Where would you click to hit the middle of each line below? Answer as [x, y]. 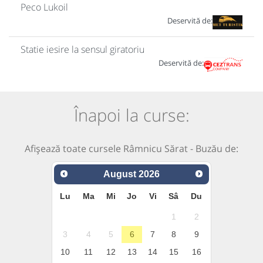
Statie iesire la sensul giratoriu [82, 49]
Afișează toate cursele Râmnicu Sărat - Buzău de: [131, 149]
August [120, 174]
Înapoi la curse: [131, 114]
